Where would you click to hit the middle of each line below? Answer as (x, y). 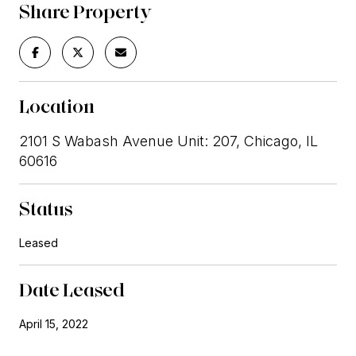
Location (57, 106)
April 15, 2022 (54, 323)
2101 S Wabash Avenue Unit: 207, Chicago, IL (168, 141)
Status (46, 208)
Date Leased (72, 289)
